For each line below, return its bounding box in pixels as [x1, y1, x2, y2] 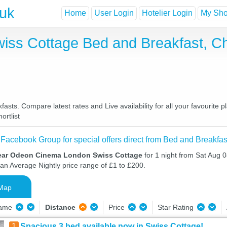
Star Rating [157, 203, 196, 211]
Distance [45, 203, 75, 211]
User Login [94, 9, 134, 18]
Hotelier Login [142, 9, 193, 18]
